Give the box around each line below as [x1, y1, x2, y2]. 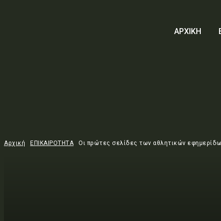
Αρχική [4, 140, 25, 147]
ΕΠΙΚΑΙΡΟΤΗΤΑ [30, 140, 74, 147]
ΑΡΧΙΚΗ [174, 26, 201, 36]
